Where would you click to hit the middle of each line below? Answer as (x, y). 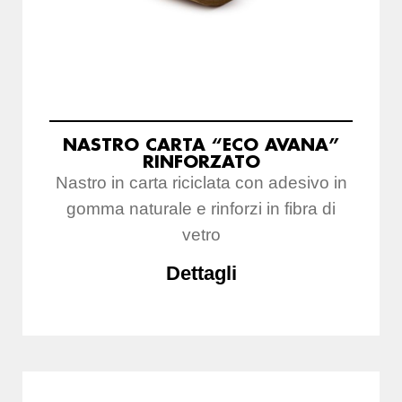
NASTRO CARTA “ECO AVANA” (201, 144)
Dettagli (201, 274)
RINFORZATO (201, 162)
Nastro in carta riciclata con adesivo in (201, 183)
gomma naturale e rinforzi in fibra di (201, 209)
